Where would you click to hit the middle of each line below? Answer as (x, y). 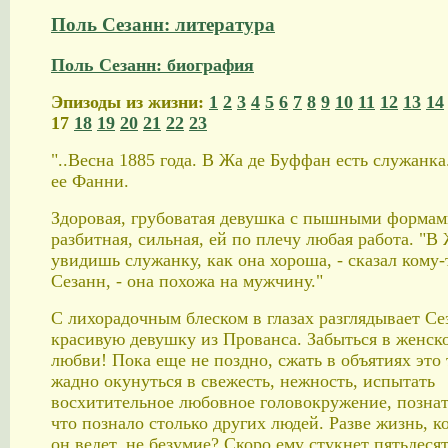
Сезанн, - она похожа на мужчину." (187, 281)
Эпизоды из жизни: (130, 102)
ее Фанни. (90, 181)
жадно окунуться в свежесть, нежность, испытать (243, 381)
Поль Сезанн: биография (152, 65)
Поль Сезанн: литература (163, 24)
